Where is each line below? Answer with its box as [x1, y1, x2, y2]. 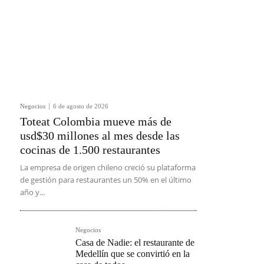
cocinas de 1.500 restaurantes [20, 143, 160, 156]
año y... [20, 187, 45, 197]
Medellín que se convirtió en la [75, 249, 190, 259]
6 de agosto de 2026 [53, 103, 108, 110]
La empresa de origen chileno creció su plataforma [20, 162, 196, 173]
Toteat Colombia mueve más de [20, 115, 171, 128]
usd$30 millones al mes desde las [20, 129, 180, 142]
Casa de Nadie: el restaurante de [75, 237, 194, 247]
